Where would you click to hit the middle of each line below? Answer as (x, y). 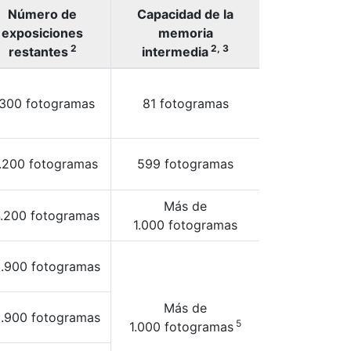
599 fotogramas (185, 164)
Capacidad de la (185, 14)
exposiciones (42, 33)
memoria (185, 33)
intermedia (175, 52)
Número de (42, 14)
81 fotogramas (185, 103)
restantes (38, 52)
